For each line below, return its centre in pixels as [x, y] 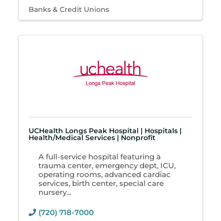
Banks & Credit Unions [69, 10]
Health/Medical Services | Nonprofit [92, 138]
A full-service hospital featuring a [100, 157]
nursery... [55, 192]
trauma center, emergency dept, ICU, [107, 166]
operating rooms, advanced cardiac [105, 175]
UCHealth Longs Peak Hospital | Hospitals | [105, 131]
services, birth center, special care [101, 184]
